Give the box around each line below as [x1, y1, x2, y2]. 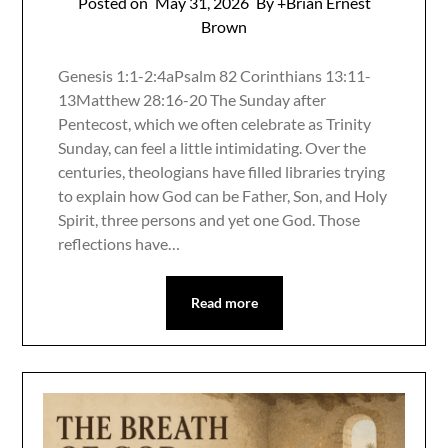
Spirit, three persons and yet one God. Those [58, 209, 361, 229]
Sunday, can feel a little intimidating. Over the [58, 137, 367, 157]
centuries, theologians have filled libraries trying [58, 161, 386, 181]
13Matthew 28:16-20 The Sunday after [58, 89, 327, 109]
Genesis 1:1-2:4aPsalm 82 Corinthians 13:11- [58, 65, 372, 85]
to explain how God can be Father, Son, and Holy [58, 185, 388, 205]
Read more [190, 293, 258, 311]
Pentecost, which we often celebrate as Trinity [58, 113, 372, 133]
